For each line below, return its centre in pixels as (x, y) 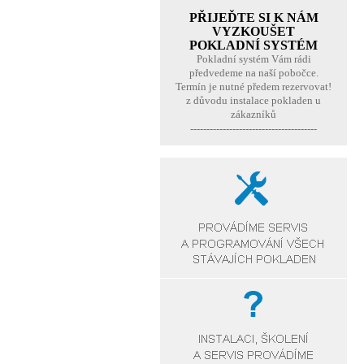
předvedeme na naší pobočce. (253, 73)
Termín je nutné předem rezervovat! (253, 87)
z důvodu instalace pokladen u (253, 100)
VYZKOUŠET (253, 31)
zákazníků (253, 114)
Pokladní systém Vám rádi (253, 59)
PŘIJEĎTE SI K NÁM (253, 17)
